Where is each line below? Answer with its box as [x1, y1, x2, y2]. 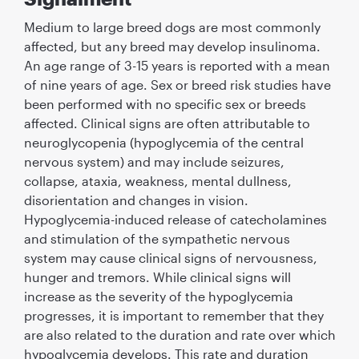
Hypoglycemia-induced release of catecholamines [23, 211, 327, 227]
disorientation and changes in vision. [23, 192, 248, 208]
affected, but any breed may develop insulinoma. [23, 38, 321, 54]
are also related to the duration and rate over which [23, 326, 336, 342]
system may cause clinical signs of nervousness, [23, 249, 317, 265]
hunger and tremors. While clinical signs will [23, 268, 291, 284]
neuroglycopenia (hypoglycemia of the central [23, 134, 304, 150]
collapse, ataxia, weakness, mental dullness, [23, 172, 292, 188]
